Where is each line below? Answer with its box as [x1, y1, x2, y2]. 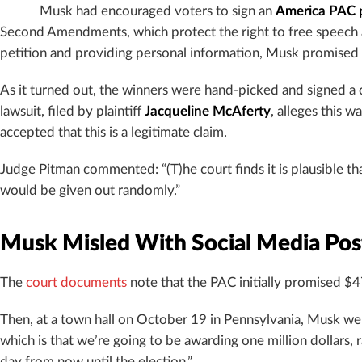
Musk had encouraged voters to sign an [40, 4, 276, 18]
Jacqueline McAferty [145, 104, 271, 118]
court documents [26, 276, 127, 290]
